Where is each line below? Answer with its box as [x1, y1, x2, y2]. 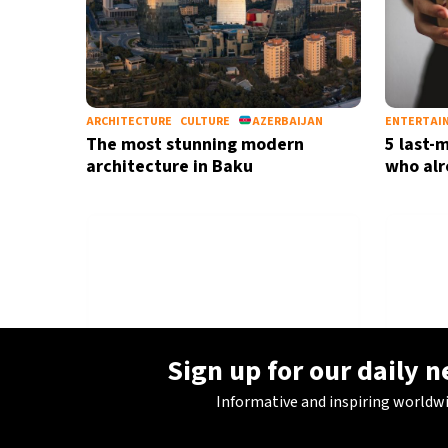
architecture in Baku [85, 154, 253, 179]
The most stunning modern [85, 132, 304, 157]
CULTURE [179, 113, 230, 130]
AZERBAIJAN [251, 113, 323, 130]
